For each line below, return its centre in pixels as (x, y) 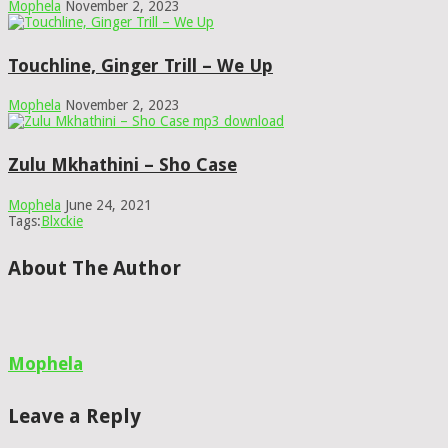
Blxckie (62, 221)
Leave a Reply (74, 415)
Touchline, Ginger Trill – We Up (140, 65)
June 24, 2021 (108, 205)
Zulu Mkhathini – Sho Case (122, 165)
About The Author (94, 267)
